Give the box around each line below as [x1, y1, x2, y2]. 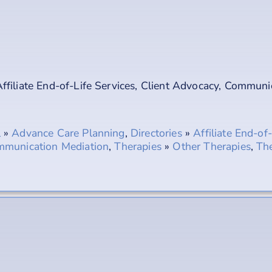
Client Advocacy [140, 78, 219, 93]
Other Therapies [172, 138, 251, 154]
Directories [130, 125, 182, 140]
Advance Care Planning [12, 125, 125, 140]
